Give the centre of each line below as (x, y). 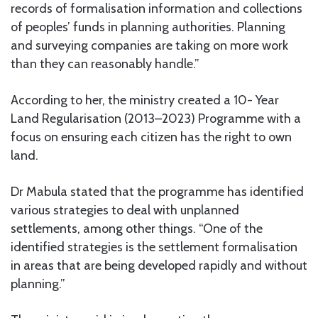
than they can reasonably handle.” (105, 64)
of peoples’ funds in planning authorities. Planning (148, 27)
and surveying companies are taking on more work (149, 45)
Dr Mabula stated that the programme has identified (157, 191)
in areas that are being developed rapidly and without (159, 265)
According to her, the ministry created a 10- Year (145, 100)
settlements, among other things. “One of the (137, 228)
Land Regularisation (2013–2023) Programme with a (156, 118)
